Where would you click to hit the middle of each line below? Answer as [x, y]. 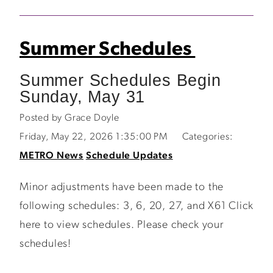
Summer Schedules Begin [120, 80]
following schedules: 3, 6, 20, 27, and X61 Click [136, 206]
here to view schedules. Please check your [122, 225]
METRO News [51, 156]
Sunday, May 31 [83, 97]
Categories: [207, 137]
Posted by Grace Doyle [69, 118]
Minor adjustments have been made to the [122, 187]
